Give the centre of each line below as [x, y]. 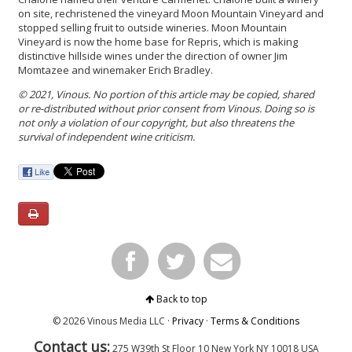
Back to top [180, 299]
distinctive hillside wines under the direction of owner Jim [153, 56]
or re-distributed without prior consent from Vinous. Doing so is [166, 109]
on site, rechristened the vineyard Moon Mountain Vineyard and [171, 14]
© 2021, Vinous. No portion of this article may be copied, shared [166, 95]
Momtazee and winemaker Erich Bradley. [118, 70]
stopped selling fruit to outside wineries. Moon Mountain [152, 28]
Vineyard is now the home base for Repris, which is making [158, 42]
